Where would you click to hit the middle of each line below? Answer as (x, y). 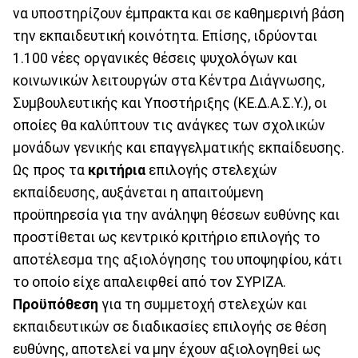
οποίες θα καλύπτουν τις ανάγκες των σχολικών (169, 126)
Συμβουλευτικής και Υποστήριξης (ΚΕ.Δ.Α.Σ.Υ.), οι (170, 103)
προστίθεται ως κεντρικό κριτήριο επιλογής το (166, 238)
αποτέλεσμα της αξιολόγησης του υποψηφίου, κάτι (177, 260)
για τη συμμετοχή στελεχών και (203, 305)
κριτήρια (117, 171)
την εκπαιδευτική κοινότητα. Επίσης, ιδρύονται (165, 36)
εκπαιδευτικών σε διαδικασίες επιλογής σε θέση (170, 327)
